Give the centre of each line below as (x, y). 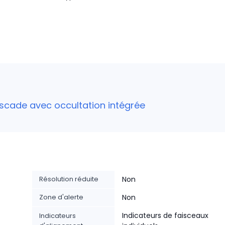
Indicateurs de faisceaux (165, 215)
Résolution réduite (69, 179)
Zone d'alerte (61, 197)
